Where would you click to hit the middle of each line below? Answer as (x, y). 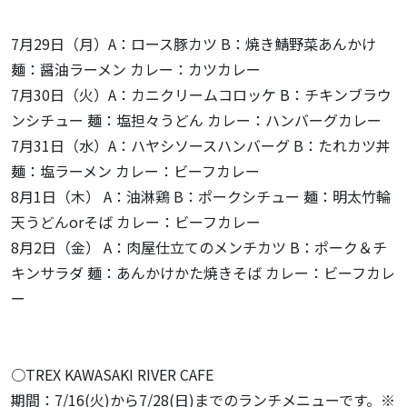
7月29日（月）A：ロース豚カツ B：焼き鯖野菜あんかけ (194, 44)
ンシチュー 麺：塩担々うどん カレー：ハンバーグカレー (196, 120)
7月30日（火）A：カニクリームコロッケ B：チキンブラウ (201, 94)
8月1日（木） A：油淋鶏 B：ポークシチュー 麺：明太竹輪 (201, 196)
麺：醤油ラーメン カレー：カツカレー (136, 69)
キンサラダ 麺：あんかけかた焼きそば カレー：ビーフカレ (203, 273)
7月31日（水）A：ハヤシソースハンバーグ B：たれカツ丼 (201, 145)
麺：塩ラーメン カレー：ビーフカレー (135, 171)
